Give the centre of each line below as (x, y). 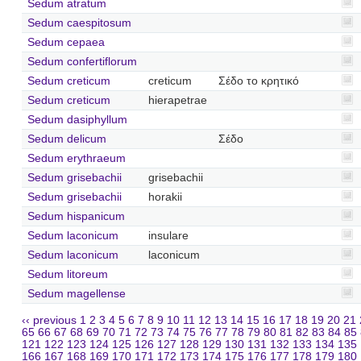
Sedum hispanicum (76, 216)
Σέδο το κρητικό (258, 81)
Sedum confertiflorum (82, 61)
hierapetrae (177, 100)
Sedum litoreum (67, 274)
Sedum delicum (66, 139)
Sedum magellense (76, 293)
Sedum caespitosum (79, 23)
